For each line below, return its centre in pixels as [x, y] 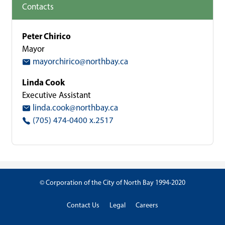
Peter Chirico [46, 36]
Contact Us [83, 205]
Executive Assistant [57, 95]
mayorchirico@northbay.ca [79, 61]
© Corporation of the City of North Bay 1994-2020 [113, 183]
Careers [147, 205]
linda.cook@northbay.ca [74, 107]
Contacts [38, 7]
